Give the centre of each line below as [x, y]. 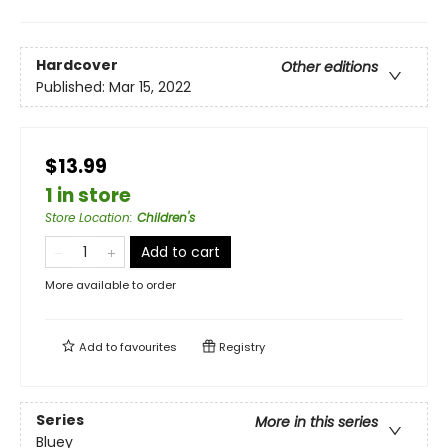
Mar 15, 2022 [150, 87]
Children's [166, 217]
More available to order [110, 285]
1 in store [88, 195]
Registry [240, 347]
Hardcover [77, 65]
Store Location [87, 217]
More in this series [316, 422]
